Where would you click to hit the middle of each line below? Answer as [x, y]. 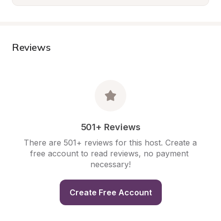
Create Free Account [110, 192]
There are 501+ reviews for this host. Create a [110, 143]
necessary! [110, 164]
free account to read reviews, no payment [109, 153]
